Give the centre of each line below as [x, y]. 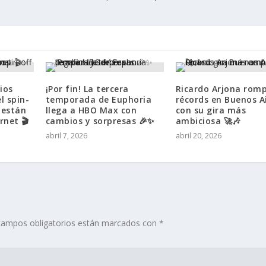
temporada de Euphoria [99, 100]
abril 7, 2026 [66, 136]
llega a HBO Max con [91, 110]
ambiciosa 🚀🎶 [208, 121]
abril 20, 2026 [198, 136]
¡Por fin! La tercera [87, 89]
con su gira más [211, 110]
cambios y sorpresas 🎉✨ [100, 121]
